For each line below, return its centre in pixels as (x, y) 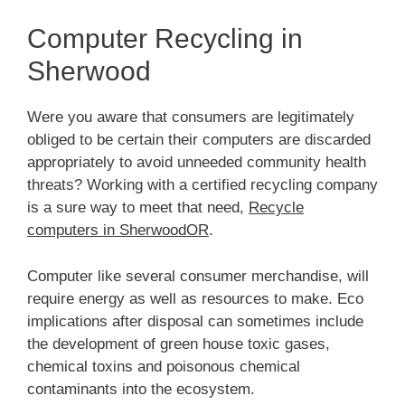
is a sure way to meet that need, (138, 208)
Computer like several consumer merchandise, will (198, 276)
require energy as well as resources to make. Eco (195, 298)
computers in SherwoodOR (118, 231)
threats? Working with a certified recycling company (202, 185)
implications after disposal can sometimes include (195, 321)
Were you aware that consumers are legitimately (191, 118)
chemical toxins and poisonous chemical (164, 366)
